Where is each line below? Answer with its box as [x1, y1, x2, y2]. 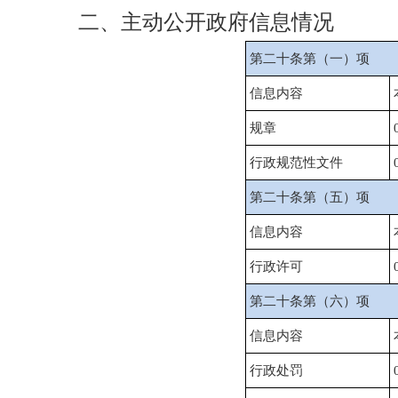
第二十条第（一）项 [249, 52, 370, 66]
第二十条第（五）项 [249, 190, 370, 204]
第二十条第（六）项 [249, 294, 370, 308]
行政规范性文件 [249, 155, 343, 170]
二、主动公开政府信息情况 [36, 11, 334, 34]
